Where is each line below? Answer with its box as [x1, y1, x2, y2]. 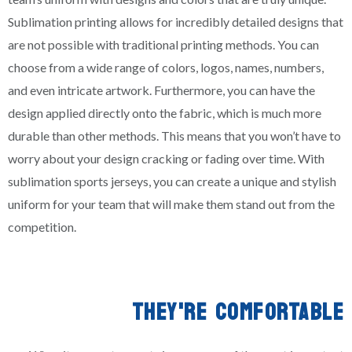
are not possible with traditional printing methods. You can [8, 36, 319, 52]
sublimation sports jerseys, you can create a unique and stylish [8, 173, 336, 189]
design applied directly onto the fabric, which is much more [8, 104, 321, 120]
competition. [8, 218, 76, 234]
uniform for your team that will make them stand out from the [8, 196, 335, 211]
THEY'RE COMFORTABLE [131, 291, 344, 335]
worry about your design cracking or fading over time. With [8, 150, 324, 166]
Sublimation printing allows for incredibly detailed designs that [8, 13, 343, 29]
